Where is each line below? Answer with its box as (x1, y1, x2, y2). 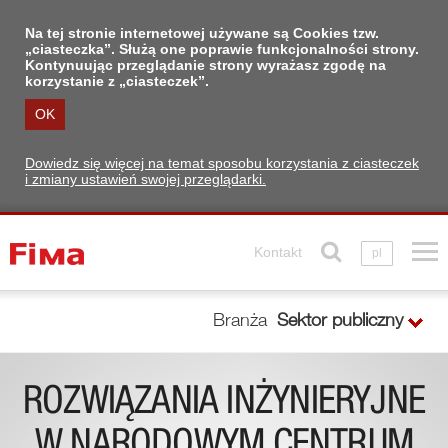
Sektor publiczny (277, 313, 403, 331)
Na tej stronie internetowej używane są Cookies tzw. (25, 25, 379, 41)
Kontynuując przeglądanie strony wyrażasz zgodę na (25, 57, 386, 73)
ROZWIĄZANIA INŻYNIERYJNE (22, 385, 426, 424)
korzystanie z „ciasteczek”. (25, 73, 209, 89)
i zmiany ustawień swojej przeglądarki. (25, 171, 266, 187)
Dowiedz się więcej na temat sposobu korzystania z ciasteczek (25, 155, 419, 171)
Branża (213, 313, 272, 331)
